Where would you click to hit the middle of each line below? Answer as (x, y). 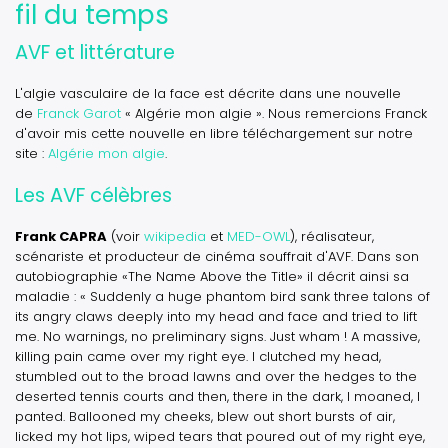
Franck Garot (79, 113)
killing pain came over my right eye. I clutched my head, (198, 356)
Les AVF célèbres (93, 195)
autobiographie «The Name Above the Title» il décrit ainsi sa (212, 276)
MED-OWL (258, 236)
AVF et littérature (95, 52)
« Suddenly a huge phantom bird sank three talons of (255, 296)
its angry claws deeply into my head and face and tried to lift (216, 316)
